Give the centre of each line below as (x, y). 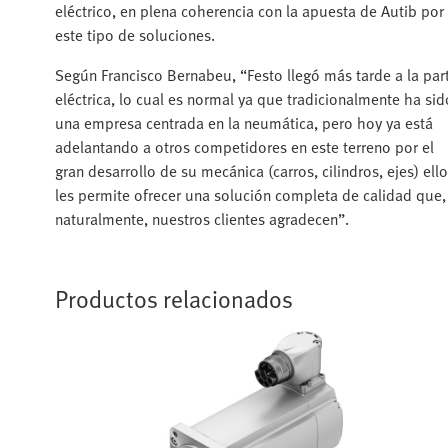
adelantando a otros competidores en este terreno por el (244, 146)
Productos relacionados (174, 298)
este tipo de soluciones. (135, 34)
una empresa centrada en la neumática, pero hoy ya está (244, 122)
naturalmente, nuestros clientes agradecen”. (202, 218)
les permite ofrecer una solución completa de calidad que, (250, 194)
